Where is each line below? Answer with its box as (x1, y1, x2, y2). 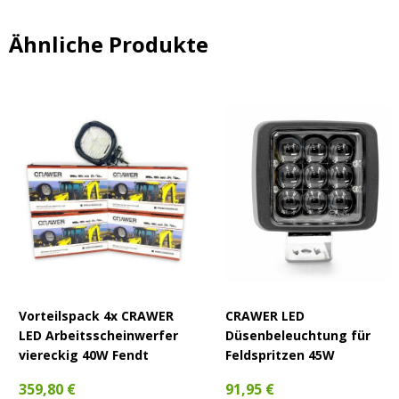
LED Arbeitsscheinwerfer (19, 327, 178, 345)
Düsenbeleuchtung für (225, 327, 370, 345)
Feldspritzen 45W (225, 346, 335, 364)
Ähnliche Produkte (9, 29, 208, 59)
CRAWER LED (225, 307, 305, 325)
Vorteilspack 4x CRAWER (19, 307, 174, 325)
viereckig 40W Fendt (19, 346, 149, 364)
